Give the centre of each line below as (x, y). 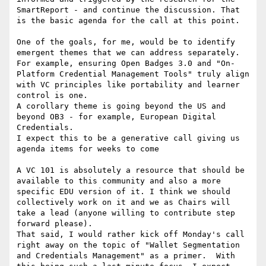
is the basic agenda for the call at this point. (128, 21)
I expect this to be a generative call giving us (128, 138)
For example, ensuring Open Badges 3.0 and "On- (126, 64)
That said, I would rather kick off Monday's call (131, 235)
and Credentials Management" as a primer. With (126, 256)
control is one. (52, 96)
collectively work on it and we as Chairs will (123, 202)
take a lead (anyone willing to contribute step (126, 213)
